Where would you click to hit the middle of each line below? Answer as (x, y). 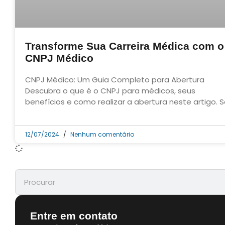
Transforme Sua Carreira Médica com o (125, 46)
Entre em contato (74, 216)
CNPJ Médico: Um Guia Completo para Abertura (115, 80)
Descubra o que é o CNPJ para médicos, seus (110, 91)
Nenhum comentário (101, 135)
